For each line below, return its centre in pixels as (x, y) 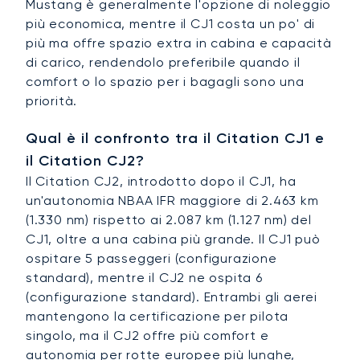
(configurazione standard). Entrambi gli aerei (172, 297)
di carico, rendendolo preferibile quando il (163, 63)
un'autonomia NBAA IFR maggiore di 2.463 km (172, 201)
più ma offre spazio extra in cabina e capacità (179, 43)
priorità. (52, 101)
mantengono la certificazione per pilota (157, 317)
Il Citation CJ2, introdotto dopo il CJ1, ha (161, 182)
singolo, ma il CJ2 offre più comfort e (147, 336)
